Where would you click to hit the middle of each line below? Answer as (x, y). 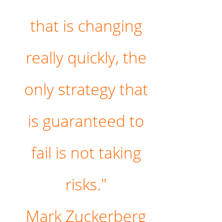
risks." (86, 184)
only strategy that (86, 89)
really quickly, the (86, 57)
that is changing (86, 26)
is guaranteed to (86, 121)
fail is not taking (86, 153)
